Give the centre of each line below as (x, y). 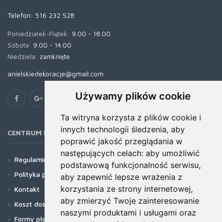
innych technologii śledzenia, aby (122, 129)
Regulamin (31, 159)
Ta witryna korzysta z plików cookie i (131, 117)
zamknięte (55, 56)
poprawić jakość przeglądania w (121, 141)
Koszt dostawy (38, 204)
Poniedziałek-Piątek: (40, 34)
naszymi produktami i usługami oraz (128, 213)
